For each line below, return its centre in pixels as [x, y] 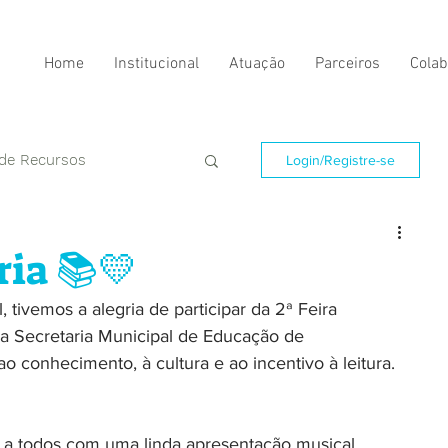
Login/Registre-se [340, 160]
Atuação [257, 64]
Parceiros [347, 64]
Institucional [156, 64]
